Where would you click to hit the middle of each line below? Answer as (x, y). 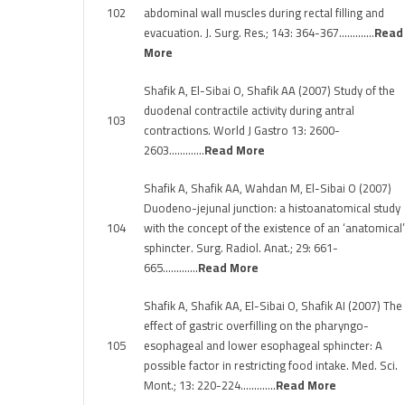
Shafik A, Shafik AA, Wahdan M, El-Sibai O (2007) (268, 188)
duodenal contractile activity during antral (249, 110)
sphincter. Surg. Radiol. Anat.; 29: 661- (241, 248)
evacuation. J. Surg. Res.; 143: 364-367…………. (259, 33)
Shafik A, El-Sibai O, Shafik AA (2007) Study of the (269, 90)
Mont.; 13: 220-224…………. (210, 385)
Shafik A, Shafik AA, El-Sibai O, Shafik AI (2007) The (273, 306)
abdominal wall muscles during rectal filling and (264, 13)
